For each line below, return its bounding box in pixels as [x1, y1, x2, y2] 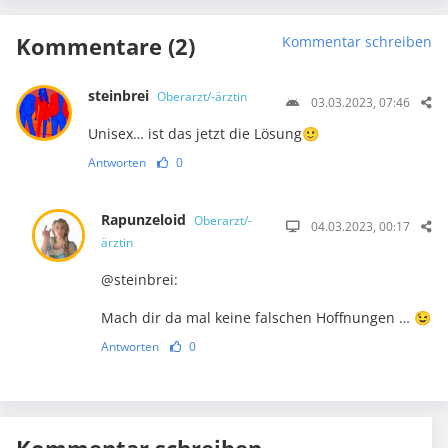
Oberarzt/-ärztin [156, 88, 247, 106]
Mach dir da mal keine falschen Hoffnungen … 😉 [101, 308, 432, 328]
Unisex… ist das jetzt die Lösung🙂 [87, 124, 319, 144]
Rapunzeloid [101, 210, 191, 230]
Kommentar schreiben [282, 32, 432, 52]
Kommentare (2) [16, 31, 195, 62]
